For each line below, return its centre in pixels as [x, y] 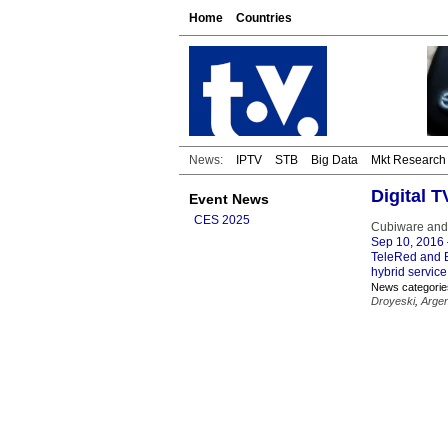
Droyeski [393, 301]
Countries [264, 18]
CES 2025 [222, 220]
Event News [229, 199]
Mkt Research [408, 160]
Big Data [334, 160]
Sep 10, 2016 [407, 242]
